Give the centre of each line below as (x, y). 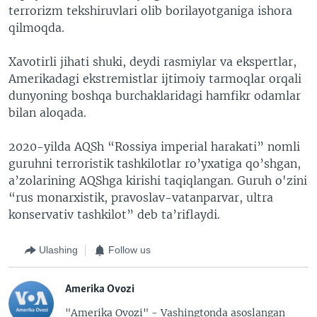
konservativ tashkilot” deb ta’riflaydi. (114, 214)
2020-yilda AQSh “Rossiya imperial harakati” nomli (154, 146)
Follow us (129, 250)
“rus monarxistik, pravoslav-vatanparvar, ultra (141, 197)
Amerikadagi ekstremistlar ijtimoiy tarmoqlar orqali (155, 78)
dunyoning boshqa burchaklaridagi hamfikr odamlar (155, 95)
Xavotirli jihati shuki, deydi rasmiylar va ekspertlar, (152, 61)
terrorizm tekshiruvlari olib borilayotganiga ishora (150, 10)
